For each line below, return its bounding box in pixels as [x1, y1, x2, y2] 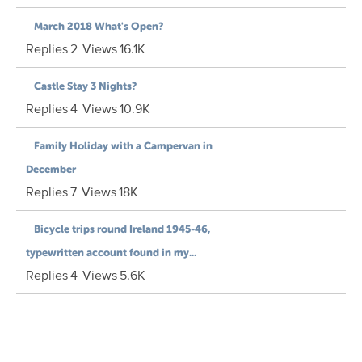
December [26, 162, 76, 175]
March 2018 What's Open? [34, 19, 163, 32]
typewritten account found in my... [26, 246, 196, 259]
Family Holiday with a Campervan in [34, 139, 213, 152]
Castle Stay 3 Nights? [34, 79, 137, 92]
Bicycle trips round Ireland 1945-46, [34, 222, 210, 235]
